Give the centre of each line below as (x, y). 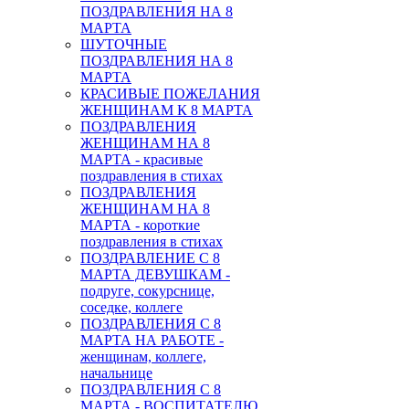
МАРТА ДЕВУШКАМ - (155, 274)
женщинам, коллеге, (143, 356)
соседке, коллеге (131, 307)
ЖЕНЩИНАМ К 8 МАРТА (167, 110)
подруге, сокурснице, (147, 290)
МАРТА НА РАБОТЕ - (152, 340)
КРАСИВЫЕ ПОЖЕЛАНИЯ (170, 93)
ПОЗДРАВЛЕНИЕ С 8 (150, 257)
